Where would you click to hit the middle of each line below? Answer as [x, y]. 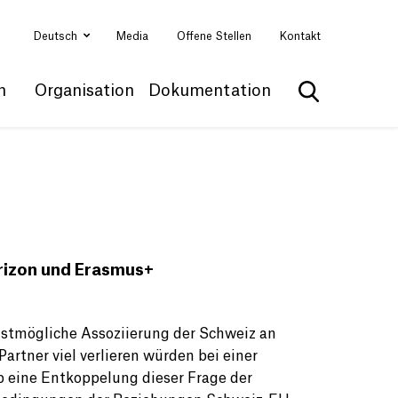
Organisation [84, 91]
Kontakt [300, 36]
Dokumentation [210, 91]
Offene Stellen [214, 36]
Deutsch [57, 36]
